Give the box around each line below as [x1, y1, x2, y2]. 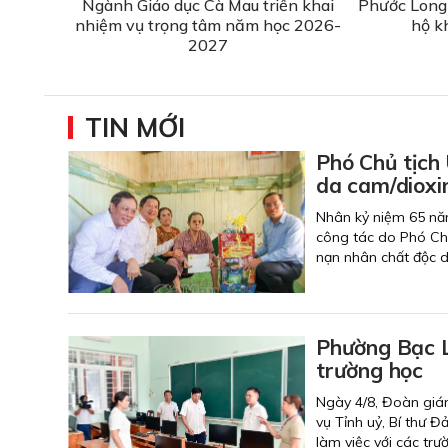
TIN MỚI [85, 110, 185, 144]
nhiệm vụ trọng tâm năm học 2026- [74, 14, 341, 35]
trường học [316, 357, 424, 384]
